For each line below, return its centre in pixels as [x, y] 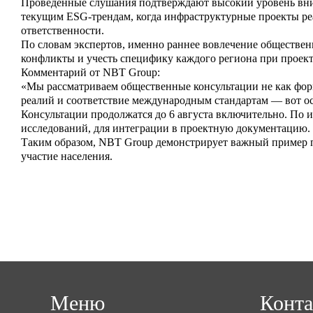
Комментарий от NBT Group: [90, 72]
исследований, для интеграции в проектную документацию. [166, 128]
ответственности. [63, 30]
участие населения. [67, 156]
